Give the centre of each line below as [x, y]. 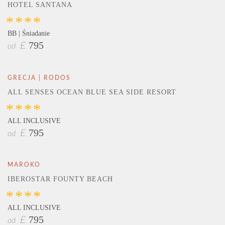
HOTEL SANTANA [40, 5]
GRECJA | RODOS [39, 78]
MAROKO [24, 165]
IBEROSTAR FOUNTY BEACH [60, 179]
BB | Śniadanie [29, 34]
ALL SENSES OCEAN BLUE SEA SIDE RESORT [92, 92]
